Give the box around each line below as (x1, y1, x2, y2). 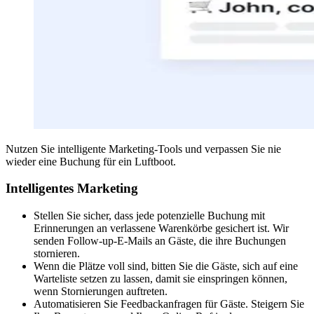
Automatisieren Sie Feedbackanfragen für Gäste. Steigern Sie (34, 298, 304, 310)
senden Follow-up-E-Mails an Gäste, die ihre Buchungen (34, 235, 286, 247)
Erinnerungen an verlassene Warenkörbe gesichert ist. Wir (34, 222, 289, 235)
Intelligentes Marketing (6, 181, 138, 196)
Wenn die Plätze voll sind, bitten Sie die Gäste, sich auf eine (34, 260, 298, 273)
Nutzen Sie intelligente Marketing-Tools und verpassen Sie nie (6, 142, 281, 155)
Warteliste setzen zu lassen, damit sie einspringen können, (34, 273, 287, 285)
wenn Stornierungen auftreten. (34, 285, 168, 298)
